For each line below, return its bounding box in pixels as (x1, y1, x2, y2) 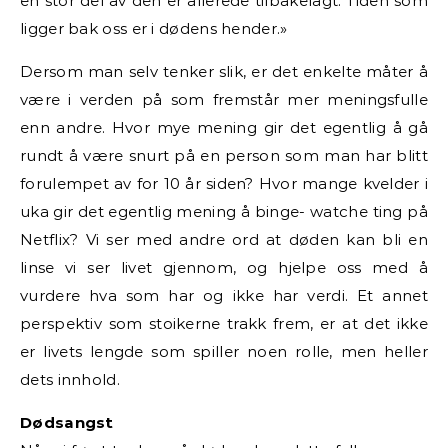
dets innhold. (20, 369, 120, 389)
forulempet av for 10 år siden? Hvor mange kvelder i (20, 173, 428, 193)
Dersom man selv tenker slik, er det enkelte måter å (20, 61, 428, 81)
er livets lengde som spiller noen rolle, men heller (20, 341, 428, 361)
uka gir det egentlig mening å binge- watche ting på (20, 201, 428, 221)
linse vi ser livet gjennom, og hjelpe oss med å (20, 257, 428, 277)
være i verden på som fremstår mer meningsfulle (20, 89, 428, 109)
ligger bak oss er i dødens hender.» (20, 18, 288, 38)
